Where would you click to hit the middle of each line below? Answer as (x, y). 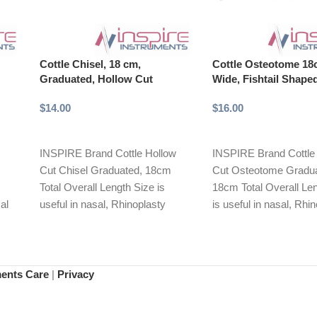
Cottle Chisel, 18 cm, (90, 64)
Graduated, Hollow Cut (96, 79)
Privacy (76, 274)
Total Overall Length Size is (102, 187)
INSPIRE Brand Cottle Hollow (108, 153)
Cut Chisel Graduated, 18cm (105, 170)
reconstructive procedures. (101, 221)
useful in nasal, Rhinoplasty (102, 204)
